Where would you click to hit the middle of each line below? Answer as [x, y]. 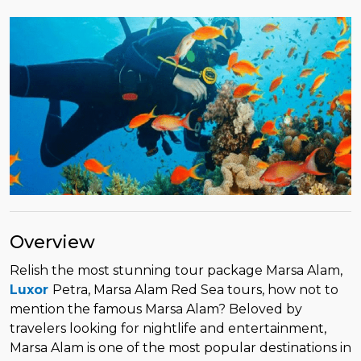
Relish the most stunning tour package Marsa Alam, [176, 270]
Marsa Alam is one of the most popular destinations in [180, 347]
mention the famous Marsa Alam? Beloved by [156, 309]
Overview [52, 242]
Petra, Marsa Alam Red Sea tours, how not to [195, 289]
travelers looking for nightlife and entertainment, [168, 328]
